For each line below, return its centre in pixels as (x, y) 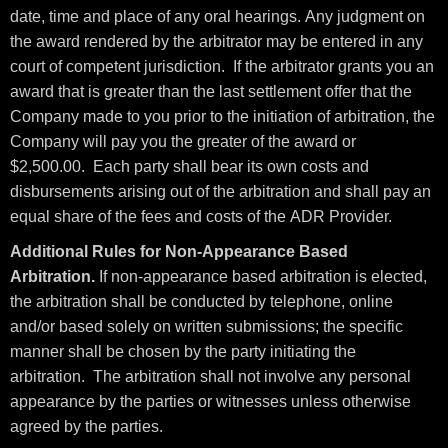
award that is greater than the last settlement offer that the (211, 91)
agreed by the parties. (86, 426)
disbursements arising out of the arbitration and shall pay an (220, 191)
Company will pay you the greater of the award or (183, 141)
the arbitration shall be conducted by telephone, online (201, 301)
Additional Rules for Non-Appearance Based (179, 251)
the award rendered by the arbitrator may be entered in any (216, 41)
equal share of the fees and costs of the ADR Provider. (201, 216)
